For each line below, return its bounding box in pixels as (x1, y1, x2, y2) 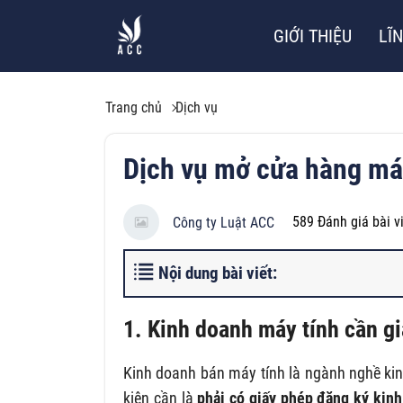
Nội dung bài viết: (158, 263, 277, 283)
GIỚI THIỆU (273, 25, 352, 47)
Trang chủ (105, 99, 162, 116)
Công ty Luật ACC (173, 213, 274, 231)
